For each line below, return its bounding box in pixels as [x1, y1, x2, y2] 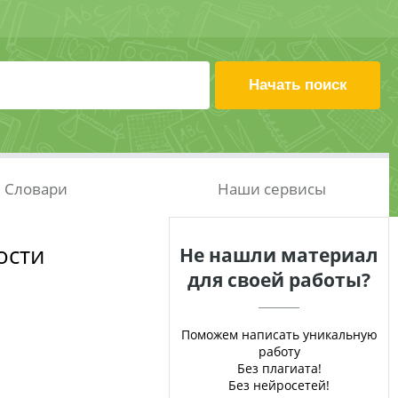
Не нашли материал [179, 243, 378, 267]
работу [258, 343, 300, 360]
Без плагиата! [236, 360, 322, 377]
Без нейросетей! [228, 377, 330, 394]
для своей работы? [187, 267, 370, 292]
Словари [4, 179, 68, 199]
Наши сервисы [217, 179, 326, 199]
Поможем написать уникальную [180, 326, 378, 343]
